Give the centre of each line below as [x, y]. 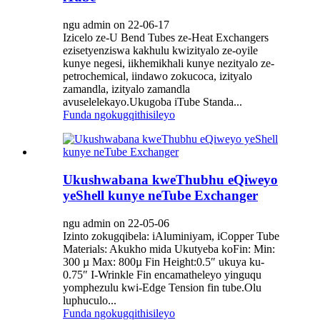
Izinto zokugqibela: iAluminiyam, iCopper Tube [171, 236]
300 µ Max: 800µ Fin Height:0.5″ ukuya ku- [164, 261]
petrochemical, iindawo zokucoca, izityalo [157, 76]
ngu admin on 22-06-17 [116, 25]
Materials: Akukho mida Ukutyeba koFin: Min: [169, 249]
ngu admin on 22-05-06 [116, 223]
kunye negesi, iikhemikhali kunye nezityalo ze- [169, 64]
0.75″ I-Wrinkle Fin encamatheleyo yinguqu [162, 274]
